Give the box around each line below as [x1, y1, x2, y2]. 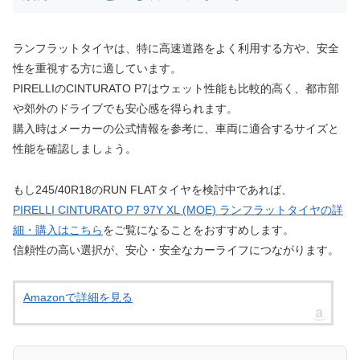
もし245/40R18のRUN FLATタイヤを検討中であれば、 [13, 182, 292, 196]
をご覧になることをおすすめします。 [103, 223, 294, 236]
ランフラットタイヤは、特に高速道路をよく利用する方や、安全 [13, 42, 339, 55]
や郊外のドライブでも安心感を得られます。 [13, 102, 238, 116]
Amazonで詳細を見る [23, 290, 133, 304]
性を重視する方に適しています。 [13, 62, 182, 76]
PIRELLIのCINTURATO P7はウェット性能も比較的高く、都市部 [13, 82, 339, 96]
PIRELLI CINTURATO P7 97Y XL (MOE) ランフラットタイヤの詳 [13, 202, 343, 216]
